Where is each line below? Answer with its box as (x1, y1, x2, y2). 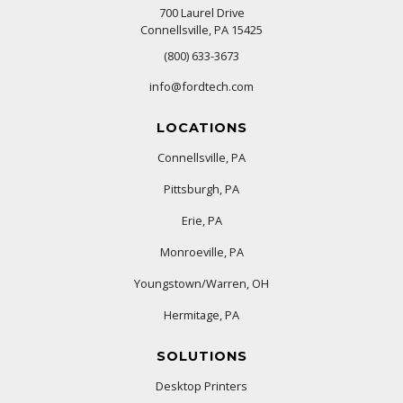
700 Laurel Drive (158, 4, 245, 22)
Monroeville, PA (159, 244, 244, 261)
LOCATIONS (156, 120, 247, 137)
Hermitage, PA (164, 307, 239, 324)
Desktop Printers (156, 378, 247, 395)
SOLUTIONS (156, 348, 247, 365)
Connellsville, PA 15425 (140, 22, 263, 39)
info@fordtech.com (149, 78, 254, 95)
